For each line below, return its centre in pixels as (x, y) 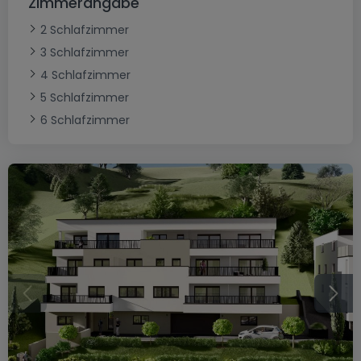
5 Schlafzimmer (85, 98)
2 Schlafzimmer (85, 30)
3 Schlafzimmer (85, 52)
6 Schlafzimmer (85, 120)
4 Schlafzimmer (85, 75)
